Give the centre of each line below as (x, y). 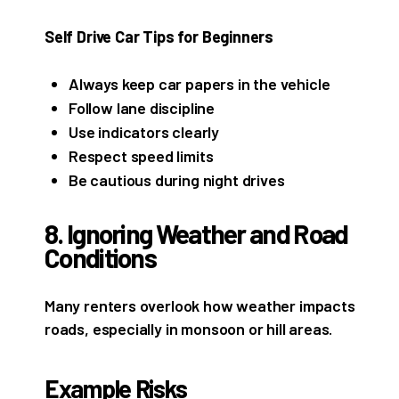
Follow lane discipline (142, 107)
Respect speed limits (141, 155)
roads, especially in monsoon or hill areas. (189, 329)
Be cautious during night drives (177, 179)
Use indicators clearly (144, 131)
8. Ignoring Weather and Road (196, 234)
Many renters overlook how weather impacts (200, 306)
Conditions (101, 258)
